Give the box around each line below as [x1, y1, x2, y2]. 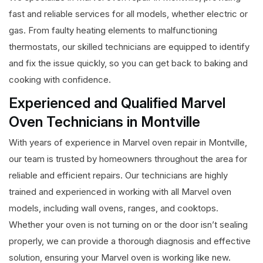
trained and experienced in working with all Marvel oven [9, 186, 231, 198]
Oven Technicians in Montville [9, 113, 200, 131]
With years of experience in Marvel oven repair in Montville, [9, 137, 247, 149]
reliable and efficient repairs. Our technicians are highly [9, 170, 228, 181]
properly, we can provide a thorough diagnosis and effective [9, 235, 251, 247]
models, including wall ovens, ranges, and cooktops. [9, 203, 218, 214]
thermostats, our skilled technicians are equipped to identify [9, 41, 249, 53]
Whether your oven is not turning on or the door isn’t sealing [9, 219, 248, 231]
